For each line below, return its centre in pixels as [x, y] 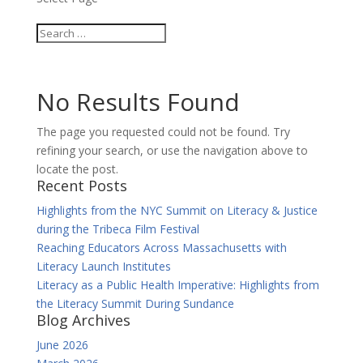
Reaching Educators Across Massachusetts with [161, 248]
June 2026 [62, 345]
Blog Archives [83, 320]
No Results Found [138, 102]
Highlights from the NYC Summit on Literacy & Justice [177, 210]
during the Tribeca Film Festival [117, 229]
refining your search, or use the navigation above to [172, 150]
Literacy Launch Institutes [103, 266]
